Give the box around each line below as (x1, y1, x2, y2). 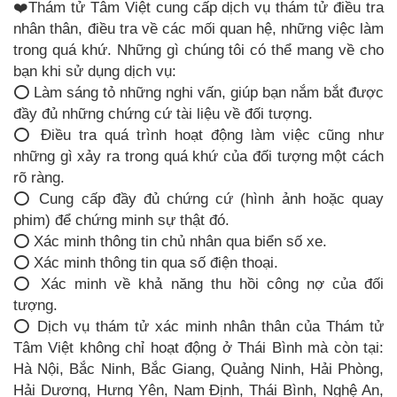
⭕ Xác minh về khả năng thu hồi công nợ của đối (13, 276, 384, 292)
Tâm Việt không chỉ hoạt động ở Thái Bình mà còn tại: (13, 339, 384, 356)
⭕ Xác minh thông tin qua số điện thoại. (13, 254, 278, 271)
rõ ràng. (13, 169, 65, 186)
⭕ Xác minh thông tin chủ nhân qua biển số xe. (13, 233, 327, 250)
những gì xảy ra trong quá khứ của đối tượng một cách (13, 148, 384, 165)
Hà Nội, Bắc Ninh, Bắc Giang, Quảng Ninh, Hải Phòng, (13, 361, 384, 378)
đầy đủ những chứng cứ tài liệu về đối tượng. (13, 105, 313, 122)
